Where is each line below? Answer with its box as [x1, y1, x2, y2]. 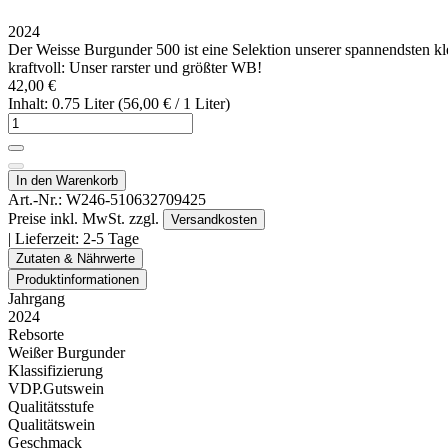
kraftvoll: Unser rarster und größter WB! [8, 58, 262, 76]
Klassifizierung [8, 361, 103, 379]
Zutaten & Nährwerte [16, 250, 135, 266]
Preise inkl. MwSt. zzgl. [8, 209, 163, 227]
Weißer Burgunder [8, 343, 125, 361]
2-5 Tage [83, 229, 139, 247]
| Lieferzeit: [8, 229, 83, 247]
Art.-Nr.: [8, 190, 66, 208]
